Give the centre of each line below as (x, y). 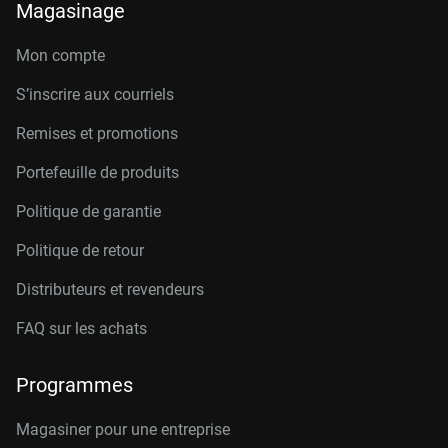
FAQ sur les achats (81, 328)
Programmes (74, 385)
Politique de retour (80, 250)
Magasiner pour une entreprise (123, 429)
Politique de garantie (88, 211)
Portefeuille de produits (97, 172)
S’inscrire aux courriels (95, 94)
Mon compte (60, 55)
